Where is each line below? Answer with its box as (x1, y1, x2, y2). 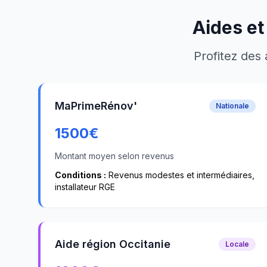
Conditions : (55, 170, 106, 180)
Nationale (216, 101, 250, 110)
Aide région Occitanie (55, 238, 170, 250)
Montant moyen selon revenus (55, 151, 174, 161)
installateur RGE (55, 182, 115, 192)
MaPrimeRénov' (55, 100, 137, 112)
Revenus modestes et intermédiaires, (106, 170, 254, 180)
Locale (225, 240, 250, 249)
